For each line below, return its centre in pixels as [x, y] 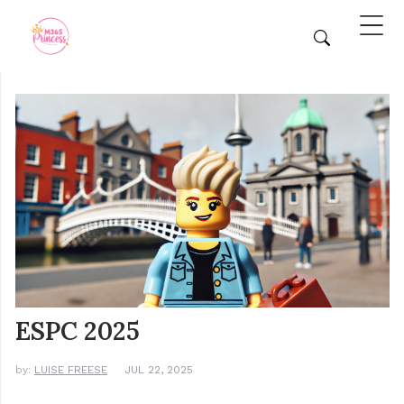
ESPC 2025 [78, 331]
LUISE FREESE [71, 370]
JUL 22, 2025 [159, 370]
